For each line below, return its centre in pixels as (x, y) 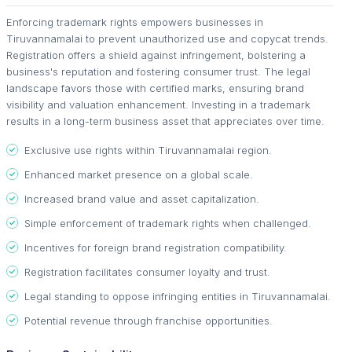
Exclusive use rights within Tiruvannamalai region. (148, 150)
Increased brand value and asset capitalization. (142, 198)
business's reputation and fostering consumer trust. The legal (158, 71)
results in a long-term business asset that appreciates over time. (165, 121)
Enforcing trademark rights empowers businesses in (135, 22)
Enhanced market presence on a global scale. (139, 174)
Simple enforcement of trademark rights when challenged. (168, 223)
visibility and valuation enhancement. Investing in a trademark (158, 104)
